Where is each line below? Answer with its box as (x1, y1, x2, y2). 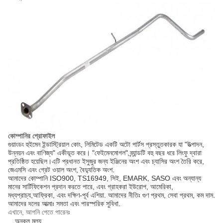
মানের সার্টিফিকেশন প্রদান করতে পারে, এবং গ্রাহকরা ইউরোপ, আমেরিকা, (8, 183, 173, 191)
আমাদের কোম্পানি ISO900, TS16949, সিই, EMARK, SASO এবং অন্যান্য (8, 174, 201, 183)
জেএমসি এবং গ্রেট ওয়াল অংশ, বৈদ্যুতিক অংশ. (8, 166, 114, 174)
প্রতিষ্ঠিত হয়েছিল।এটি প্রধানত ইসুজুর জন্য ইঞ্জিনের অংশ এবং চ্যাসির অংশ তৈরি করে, (8, 157, 204, 166)
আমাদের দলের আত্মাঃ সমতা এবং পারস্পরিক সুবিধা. (8, 200, 120, 208)
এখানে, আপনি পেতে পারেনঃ (8, 208, 70, 217)
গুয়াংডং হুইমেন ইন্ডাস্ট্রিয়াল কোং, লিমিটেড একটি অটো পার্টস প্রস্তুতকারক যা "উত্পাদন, (8, 140, 204, 149)
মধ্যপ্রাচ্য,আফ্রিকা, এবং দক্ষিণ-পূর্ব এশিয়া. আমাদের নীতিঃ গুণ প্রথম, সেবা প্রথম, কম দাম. (8, 191, 215, 200)
